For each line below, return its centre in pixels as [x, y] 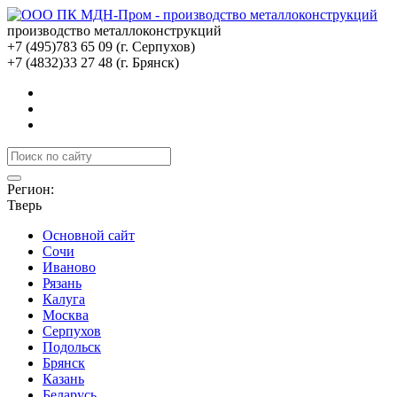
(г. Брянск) [148, 62]
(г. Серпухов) [156, 47]
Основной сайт [89, 235]
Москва [66, 315]
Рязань [62, 283]
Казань [63, 379]
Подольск [72, 347]
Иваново [69, 267]
